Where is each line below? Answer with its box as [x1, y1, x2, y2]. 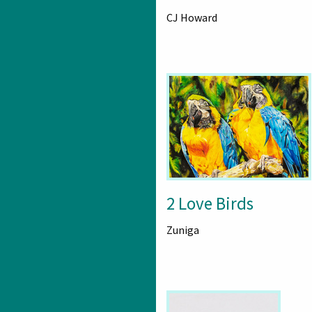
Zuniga [166, 223, 199, 237]
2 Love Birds [166, 192, 253, 215]
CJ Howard [166, 10, 217, 25]
